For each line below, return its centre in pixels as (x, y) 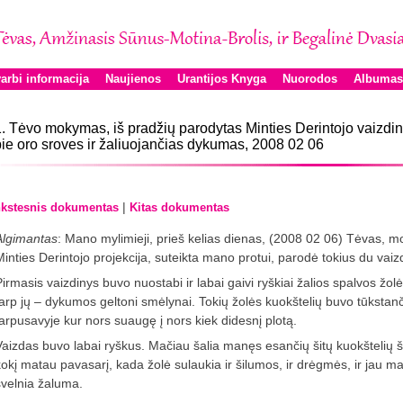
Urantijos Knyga (222, 79)
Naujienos (133, 79)
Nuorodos (310, 79)
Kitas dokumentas (179, 207)
